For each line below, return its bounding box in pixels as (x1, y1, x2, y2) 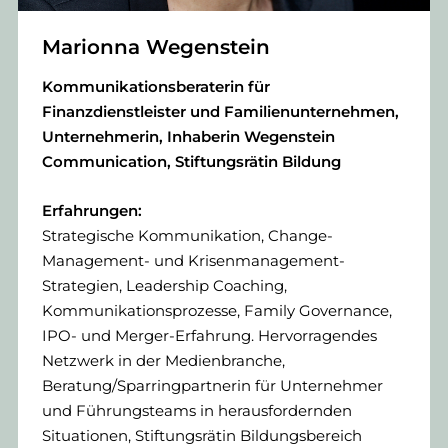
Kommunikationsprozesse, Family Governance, (42, 301, 392, 321)
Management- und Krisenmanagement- (42, 251, 345, 271)
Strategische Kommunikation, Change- (42, 226, 333, 246)
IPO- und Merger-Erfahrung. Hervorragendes (42, 326, 377, 346)
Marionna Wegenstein (42, 35, 270, 60)
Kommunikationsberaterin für (42, 77, 270, 97)
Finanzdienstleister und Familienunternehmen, (42, 102, 399, 122)
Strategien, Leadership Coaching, (42, 276, 287, 296)
